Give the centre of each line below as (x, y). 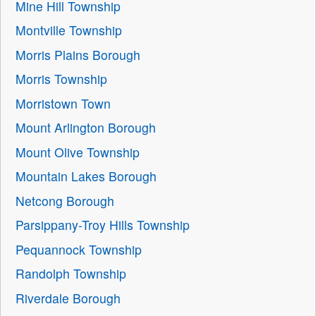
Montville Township (69, 30)
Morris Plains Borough (78, 54)
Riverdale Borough (68, 298)
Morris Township (62, 79)
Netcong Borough (65, 200)
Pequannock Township (79, 249)
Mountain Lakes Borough (86, 176)
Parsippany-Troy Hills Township (103, 225)
